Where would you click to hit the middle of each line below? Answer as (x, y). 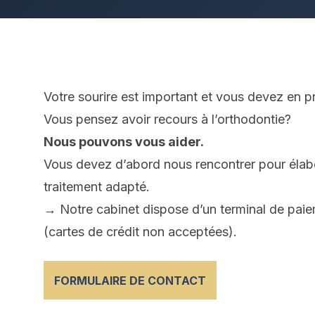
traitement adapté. (97, 187)
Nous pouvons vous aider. (124, 142)
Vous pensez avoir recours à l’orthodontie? (167, 119)
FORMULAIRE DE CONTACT (130, 280)
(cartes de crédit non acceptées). (140, 232)
